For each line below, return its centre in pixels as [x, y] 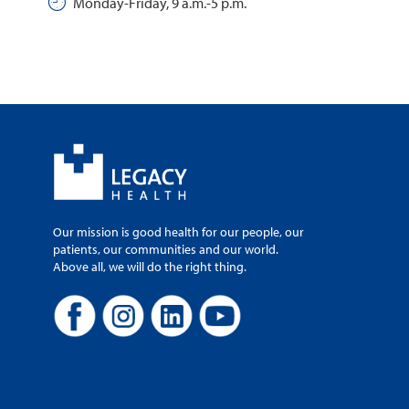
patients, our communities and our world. [166, 249]
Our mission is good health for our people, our [178, 231]
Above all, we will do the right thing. [150, 266]
